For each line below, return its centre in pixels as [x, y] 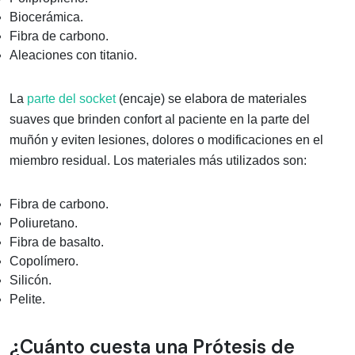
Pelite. [27, 299]
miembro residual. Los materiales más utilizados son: [158, 160]
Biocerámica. [46, 17]
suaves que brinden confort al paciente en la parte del [160, 119]
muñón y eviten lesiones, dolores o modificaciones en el [166, 139]
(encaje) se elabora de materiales [211, 98]
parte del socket [71, 98]
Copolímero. [44, 261]
